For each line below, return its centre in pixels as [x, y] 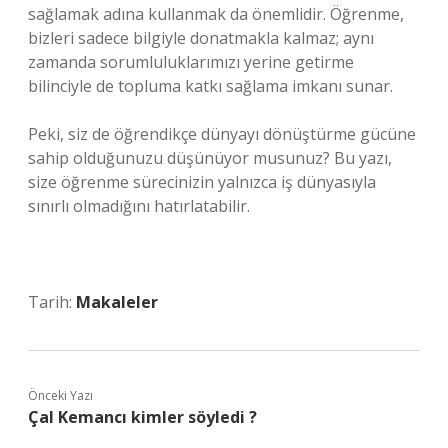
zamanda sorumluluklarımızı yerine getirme [191, 62]
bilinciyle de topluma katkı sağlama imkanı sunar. [210, 86]
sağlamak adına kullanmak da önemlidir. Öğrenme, [216, 14]
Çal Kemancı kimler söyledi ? [142, 417]
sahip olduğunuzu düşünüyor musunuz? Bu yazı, [210, 158]
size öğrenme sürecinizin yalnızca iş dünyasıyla [202, 182]
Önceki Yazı [60, 395]
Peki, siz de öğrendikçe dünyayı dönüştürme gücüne [222, 134]
